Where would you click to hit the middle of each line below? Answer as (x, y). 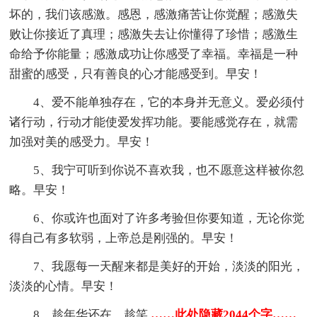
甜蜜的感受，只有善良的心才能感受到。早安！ (136, 74)
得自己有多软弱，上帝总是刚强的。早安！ (124, 238)
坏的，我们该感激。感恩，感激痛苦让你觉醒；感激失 (154, 15)
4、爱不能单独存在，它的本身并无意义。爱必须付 (169, 103)
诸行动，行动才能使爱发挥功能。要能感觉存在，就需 (154, 122)
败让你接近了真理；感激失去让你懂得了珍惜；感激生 (154, 35)
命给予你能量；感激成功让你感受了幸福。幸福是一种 (154, 54)
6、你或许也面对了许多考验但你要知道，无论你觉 (169, 219)
